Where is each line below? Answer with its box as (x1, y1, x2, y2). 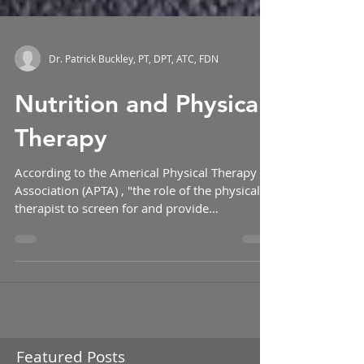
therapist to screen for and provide (15, 245, 209, 262)
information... (15, 262, 91, 279)
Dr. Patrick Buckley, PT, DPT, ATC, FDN (49, 97, 219, 110)
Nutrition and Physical (15, 134, 265, 164)
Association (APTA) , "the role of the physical (15, 227, 260, 244)
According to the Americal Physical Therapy (15, 209, 257, 226)
